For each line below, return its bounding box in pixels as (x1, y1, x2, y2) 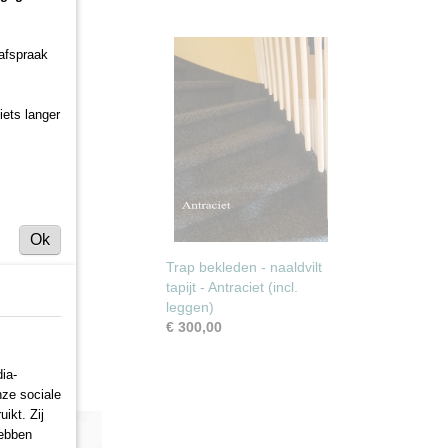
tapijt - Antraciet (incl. (166, 279, 298, 295)
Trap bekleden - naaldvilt (166, 259, 322, 275)
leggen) (166, 299, 214, 315)
